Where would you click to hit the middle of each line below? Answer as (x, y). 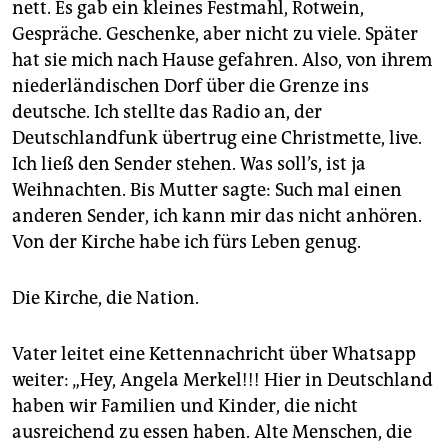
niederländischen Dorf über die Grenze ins (190, 85)
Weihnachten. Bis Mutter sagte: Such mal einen (207, 189)
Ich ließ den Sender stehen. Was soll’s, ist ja (189, 163)
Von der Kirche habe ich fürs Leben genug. (186, 241)
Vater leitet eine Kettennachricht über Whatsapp (214, 353)
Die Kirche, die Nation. (105, 297)
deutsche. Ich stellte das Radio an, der (167, 111)
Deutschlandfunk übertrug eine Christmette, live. (217, 137)
